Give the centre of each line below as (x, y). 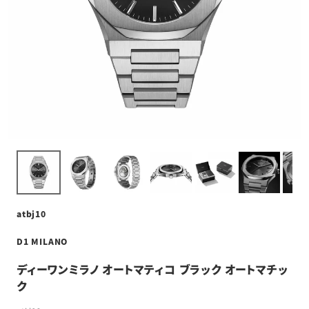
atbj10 (31, 213)
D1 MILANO (42, 241)
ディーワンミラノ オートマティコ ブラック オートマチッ (152, 269)
